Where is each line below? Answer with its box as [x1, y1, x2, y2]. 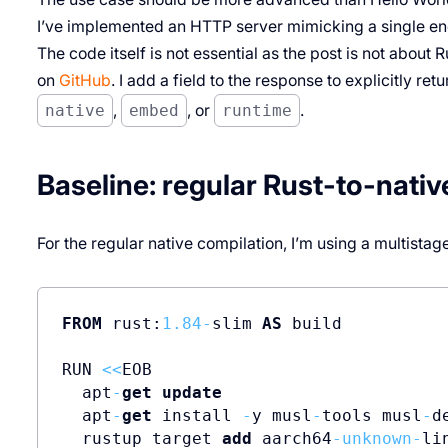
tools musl [321, 405, 422, 425]
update [161, 382, 222, 402]
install [151, 405, 242, 425]
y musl [251, 405, 312, 425]
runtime [222, 100, 293, 120]
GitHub [58, 70, 111, 90]
